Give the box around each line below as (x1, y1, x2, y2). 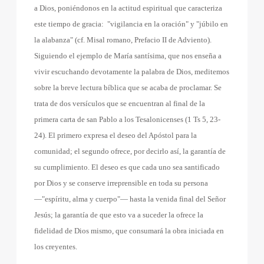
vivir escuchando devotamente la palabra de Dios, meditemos (34, 67, 230, 76)
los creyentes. (34, 242, 78, 251)
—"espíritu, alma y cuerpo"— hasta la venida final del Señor (34, 194, 226, 203)
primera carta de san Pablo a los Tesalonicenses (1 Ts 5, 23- (34, 115, 221, 124)
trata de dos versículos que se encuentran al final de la (34, 99, 206, 108)
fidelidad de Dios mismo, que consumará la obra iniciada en (34, 226, 225, 235)
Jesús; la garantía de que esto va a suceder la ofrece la (34, 210, 204, 219)
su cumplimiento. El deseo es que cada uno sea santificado (34, 163, 220, 171)
